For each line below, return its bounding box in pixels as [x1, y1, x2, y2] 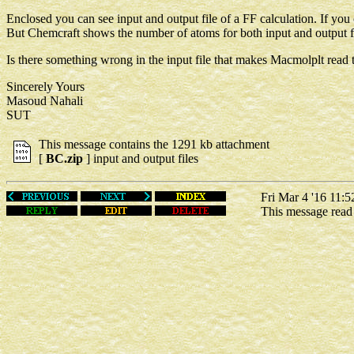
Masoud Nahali [6, 93, 83, 107]
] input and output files [83, 151, 198, 165]
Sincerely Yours [6, 79, 85, 93]
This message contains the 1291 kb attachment [39, 137, 269, 151]
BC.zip [46, 151, 83, 165]
